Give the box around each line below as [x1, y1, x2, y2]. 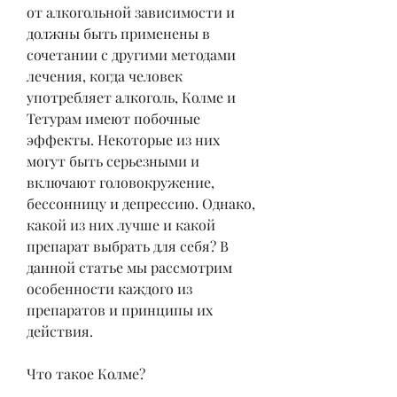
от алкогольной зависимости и [27, 2, 235, 21]
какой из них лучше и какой [27, 214, 215, 234]
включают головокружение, [27, 172, 214, 191]
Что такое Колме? [27, 363, 145, 383]
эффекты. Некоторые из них [27, 129, 220, 149]
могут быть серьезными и [27, 151, 199, 170]
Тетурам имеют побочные [27, 108, 200, 128]
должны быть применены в [27, 23, 210, 43]
